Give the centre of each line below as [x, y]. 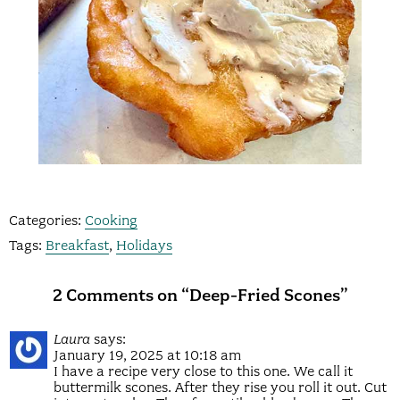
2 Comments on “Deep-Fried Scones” [200, 295]
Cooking [111, 220]
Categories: [47, 220]
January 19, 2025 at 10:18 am [147, 355]
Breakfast [77, 245]
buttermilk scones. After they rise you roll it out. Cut [220, 387]
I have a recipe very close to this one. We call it [203, 371]
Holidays [144, 245]
